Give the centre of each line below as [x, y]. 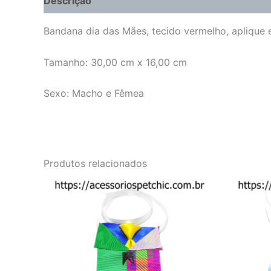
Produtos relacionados [95, 163]
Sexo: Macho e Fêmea [94, 93]
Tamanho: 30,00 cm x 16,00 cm [115, 62]
